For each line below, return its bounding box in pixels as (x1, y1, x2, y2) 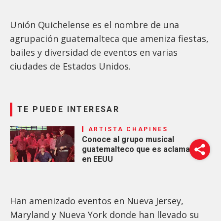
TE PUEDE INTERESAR (17, 104, 120, 114)
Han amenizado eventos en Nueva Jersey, (10, 194, 184, 207)
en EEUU (81, 154, 113, 164)
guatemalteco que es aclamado (81, 144, 199, 154)
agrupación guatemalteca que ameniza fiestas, (10, 32, 209, 44)
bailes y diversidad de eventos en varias (10, 46, 178, 58)
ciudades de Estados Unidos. (10, 60, 133, 72)
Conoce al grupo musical (81, 134, 174, 144)
